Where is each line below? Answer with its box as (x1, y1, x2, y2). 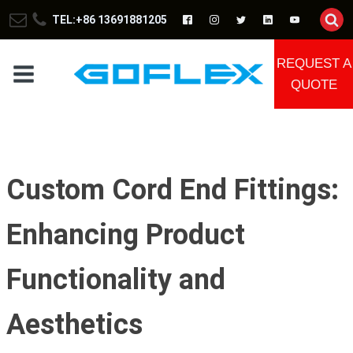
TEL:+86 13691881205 (52, 13, 167, 26)
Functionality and (6, 263, 225, 296)
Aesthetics (6, 308, 143, 341)
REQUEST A (276, 56, 351, 71)
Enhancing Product (6, 218, 245, 251)
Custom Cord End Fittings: (6, 173, 339, 206)
